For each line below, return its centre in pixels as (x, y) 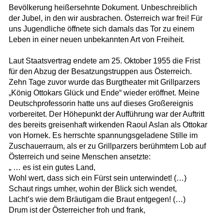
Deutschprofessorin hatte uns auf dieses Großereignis (101, 104)
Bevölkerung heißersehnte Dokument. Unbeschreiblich (103, 8)
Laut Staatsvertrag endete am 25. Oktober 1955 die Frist (104, 61)
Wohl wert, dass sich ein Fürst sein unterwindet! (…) (97, 178)
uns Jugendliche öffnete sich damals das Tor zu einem (101, 29)
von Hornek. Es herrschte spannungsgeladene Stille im (103, 136)
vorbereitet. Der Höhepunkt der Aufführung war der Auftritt (106, 114)
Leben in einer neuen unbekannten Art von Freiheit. (96, 40)
